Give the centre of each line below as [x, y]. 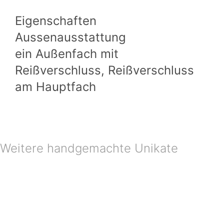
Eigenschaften [56, 21]
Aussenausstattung [70, 37]
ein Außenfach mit [67, 54]
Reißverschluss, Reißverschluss [104, 70]
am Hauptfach [55, 87]
